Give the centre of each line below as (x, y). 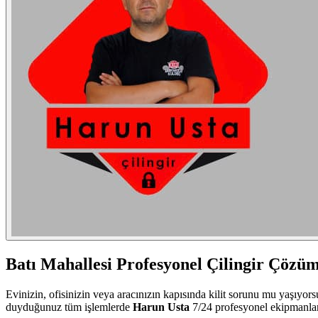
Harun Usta (161, 307)
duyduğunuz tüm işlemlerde (69, 307)
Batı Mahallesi (59, 264)
